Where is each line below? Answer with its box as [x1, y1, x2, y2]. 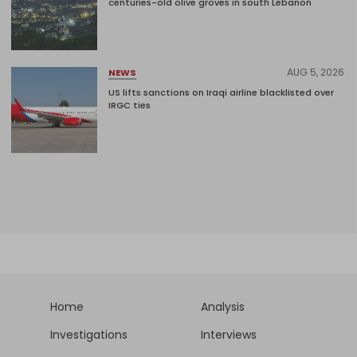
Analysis [201, 298, 245, 315]
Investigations [50, 326, 127, 343]
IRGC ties [108, 99, 151, 112]
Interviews [201, 326, 257, 343]
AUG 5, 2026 [287, 65, 344, 80]
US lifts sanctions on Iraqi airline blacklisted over [108, 86, 334, 100]
